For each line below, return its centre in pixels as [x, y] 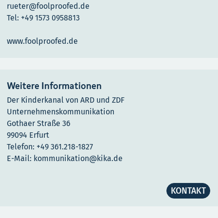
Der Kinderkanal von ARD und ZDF [66, 100]
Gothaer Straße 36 [39, 124]
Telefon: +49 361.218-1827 [50, 147]
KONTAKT [189, 191]
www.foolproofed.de [42, 41]
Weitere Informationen [54, 86]
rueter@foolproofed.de [48, 6]
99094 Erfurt [28, 135]
